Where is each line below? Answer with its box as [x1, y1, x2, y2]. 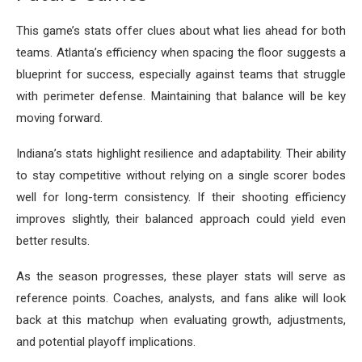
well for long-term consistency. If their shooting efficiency [16, 190, 346, 205]
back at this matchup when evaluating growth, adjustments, [16, 313, 346, 328]
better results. [16, 234, 90, 249]
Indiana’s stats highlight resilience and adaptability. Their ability [16, 146, 346, 162]
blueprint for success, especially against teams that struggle [16, 67, 346, 82]
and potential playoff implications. [16, 335, 196, 350]
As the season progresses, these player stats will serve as [16, 269, 346, 284]
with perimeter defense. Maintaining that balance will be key [16, 89, 346, 104]
